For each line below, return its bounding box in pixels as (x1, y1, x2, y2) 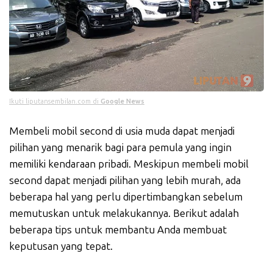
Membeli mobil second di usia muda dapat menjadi (9, 124, 235, 137)
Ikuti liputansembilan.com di (9, 97, 101, 105)
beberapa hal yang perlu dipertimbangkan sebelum (9, 190, 243, 203)
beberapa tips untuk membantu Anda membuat (9, 223, 227, 236)
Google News (101, 97, 144, 105)
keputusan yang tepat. (9, 239, 113, 252)
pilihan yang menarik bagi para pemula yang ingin (9, 141, 232, 154)
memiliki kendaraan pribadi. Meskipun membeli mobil (9, 157, 249, 170)
